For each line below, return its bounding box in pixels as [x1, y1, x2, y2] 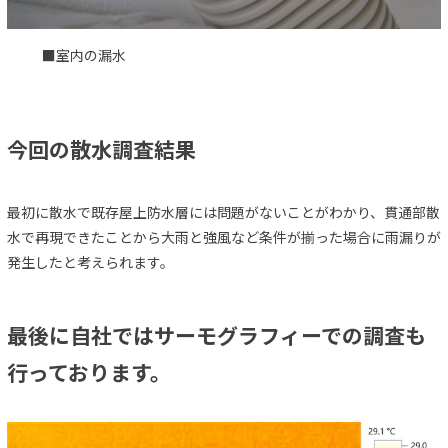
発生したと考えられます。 [7, 251, 174, 272]
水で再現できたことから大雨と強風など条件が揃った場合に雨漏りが [7, 226, 441, 247]
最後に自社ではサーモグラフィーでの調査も [7, 319, 426, 350]
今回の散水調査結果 [7, 134, 196, 165]
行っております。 [7, 356, 171, 387]
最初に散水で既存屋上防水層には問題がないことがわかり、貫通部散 [7, 201, 440, 222]
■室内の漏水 [41, 45, 126, 66]
